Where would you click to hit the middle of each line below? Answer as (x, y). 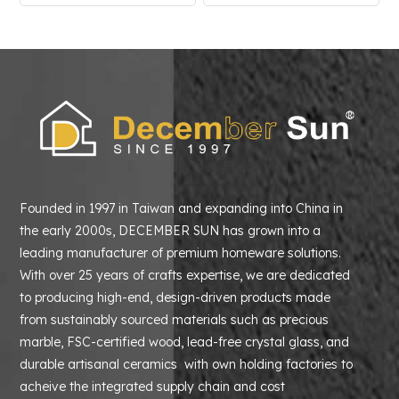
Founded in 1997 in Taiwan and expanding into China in (182, 208)
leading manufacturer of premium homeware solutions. (190, 252)
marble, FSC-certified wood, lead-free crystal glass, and (185, 342)
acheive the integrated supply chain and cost (153, 386)
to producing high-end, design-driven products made (175, 297)
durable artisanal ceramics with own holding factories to (187, 364)
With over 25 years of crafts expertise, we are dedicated (185, 275)
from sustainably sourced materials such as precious (175, 319)
